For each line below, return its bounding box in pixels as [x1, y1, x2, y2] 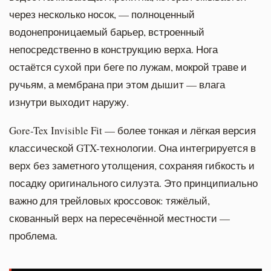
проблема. [9, 228, 57, 243]
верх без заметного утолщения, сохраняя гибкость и [9, 158, 255, 172]
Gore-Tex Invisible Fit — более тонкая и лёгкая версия [9, 123, 256, 137]
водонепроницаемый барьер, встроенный [9, 24, 204, 39]
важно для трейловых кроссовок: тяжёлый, [9, 193, 210, 207]
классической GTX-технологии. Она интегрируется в [9, 140, 256, 155]
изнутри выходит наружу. [9, 94, 129, 109]
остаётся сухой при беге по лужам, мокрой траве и [9, 59, 247, 74]
